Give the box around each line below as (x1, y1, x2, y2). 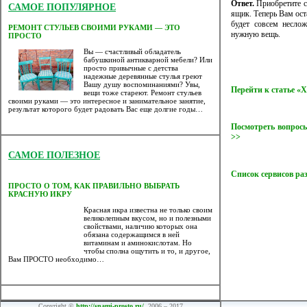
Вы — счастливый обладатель (84, 47, 181, 56)
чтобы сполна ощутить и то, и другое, (84, 247, 210, 256)
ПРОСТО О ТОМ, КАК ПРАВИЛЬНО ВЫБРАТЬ (8, 182, 180, 191)
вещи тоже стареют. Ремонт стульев (84, 88, 201, 97)
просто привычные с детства (84, 64, 178, 73)
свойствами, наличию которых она (84, 222, 197, 231)
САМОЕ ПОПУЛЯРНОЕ (8, 2, 116, 12)
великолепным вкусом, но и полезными (84, 214, 211, 223)
